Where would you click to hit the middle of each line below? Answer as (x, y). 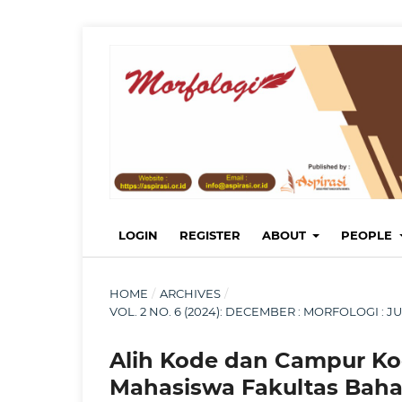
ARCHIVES (190, 293)
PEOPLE (369, 235)
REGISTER (210, 235)
